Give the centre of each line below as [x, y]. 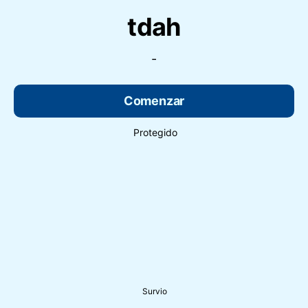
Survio [155, 291]
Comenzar [154, 101]
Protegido [155, 133]
